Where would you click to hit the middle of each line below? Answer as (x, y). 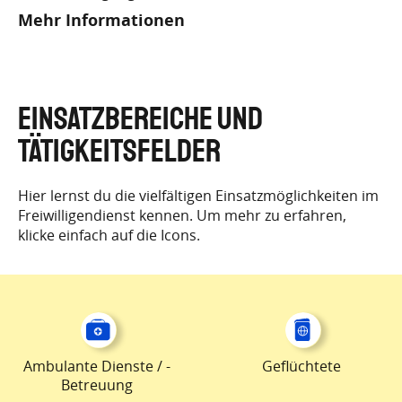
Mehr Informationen (101, 20)
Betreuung (97, 385)
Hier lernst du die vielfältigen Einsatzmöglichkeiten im (198, 196)
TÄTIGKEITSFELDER (119, 152)
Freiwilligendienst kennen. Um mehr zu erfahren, (182, 215)
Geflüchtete (301, 366)
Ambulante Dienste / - (97, 366)
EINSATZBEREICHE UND (140, 119)
